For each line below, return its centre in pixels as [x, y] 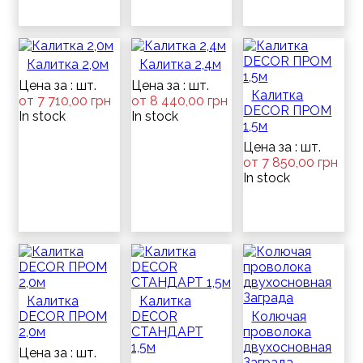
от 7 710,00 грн [65, 101]
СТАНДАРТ [167, 332]
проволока [278, 332]
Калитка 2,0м [68, 64]
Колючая [279, 316]
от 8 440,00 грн [179, 101]
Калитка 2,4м [180, 64]
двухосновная [288, 347]
